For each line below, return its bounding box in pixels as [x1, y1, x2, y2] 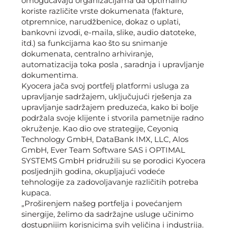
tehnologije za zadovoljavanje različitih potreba [21, 177, 198, 187]
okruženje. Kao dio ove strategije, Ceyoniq [21, 124, 178, 134]
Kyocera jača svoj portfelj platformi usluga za [21, 81, 189, 91]
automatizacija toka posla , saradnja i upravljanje [21, 60, 204, 70]
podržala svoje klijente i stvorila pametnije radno [21, 113, 204, 123]
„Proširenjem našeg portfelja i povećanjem [21, 198, 182, 209]
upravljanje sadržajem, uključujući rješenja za [21, 92, 192, 102]
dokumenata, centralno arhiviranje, [21, 49, 153, 59]
